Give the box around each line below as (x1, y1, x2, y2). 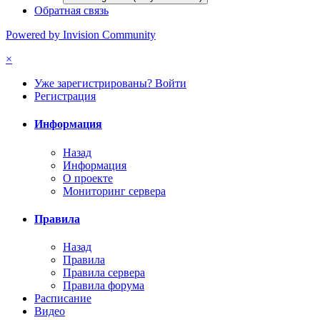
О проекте (63, 171, 113, 184)
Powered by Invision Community (6, 29, 156, 41)
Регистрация (34, 90, 96, 103)
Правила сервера (63, 266, 145, 279)
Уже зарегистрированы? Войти (34, 77, 186, 90)
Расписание (34, 292, 91, 305)
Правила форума (63, 279, 144, 292)
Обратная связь (34, 4, 109, 17)
